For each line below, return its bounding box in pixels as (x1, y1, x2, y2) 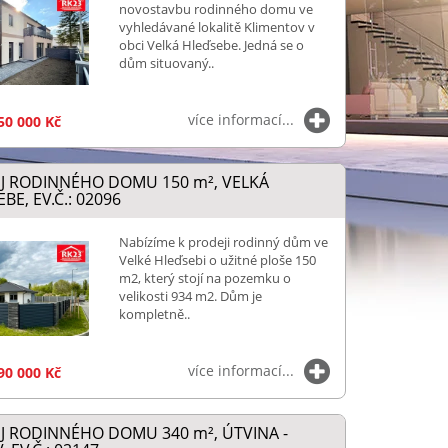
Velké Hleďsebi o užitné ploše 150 (118, 250, 316, 269)
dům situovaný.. (118, 54, 214, 72)
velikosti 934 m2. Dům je (118, 286, 262, 305)
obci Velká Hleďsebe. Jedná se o (118, 36, 304, 54)
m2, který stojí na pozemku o (118, 268, 291, 287)
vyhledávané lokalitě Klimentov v (118, 18, 315, 36)
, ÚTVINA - (213, 421, 288, 444)
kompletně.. (118, 304, 190, 323)
